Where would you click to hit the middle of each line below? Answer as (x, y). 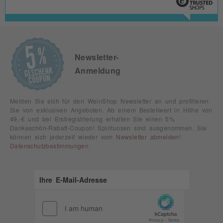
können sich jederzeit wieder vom (63, 137)
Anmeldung (98, 70)
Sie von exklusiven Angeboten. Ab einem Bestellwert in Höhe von (111, 110)
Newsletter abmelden (148, 137)
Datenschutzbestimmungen (50, 146)
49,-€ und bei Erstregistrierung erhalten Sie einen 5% (93, 119)
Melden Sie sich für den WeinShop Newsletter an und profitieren (110, 101)
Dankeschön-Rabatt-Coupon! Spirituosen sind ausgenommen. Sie (109, 128)
